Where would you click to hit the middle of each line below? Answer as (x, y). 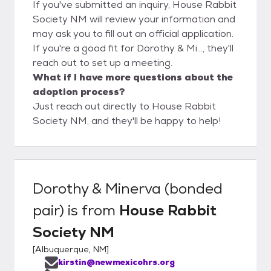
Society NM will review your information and (134, 19)
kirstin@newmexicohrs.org (116, 262)
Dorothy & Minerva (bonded (128, 188)
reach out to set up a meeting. (103, 62)
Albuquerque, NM (71, 249)
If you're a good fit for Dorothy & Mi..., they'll (133, 48)
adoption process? (79, 91)
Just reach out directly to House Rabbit (124, 106)
